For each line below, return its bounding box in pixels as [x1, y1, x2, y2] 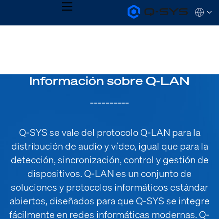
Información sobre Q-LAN [29, 73, 190, 88]
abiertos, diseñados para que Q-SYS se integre [9, 194, 210, 207]
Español [15, 56, 41, 66]
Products [127, 33, 158, 44]
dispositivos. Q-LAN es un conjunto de [27, 166, 192, 180]
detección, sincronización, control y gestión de [10, 153, 209, 166]
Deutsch [96, 47, 123, 57]
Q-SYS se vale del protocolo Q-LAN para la [19, 125, 200, 139]
